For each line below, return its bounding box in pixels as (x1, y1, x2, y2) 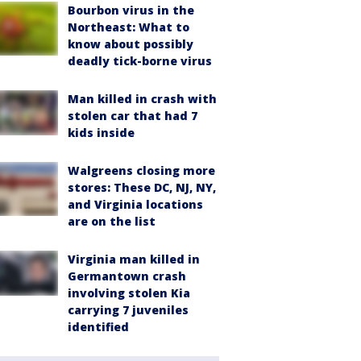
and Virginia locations (68, 197, 203, 212)
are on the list (68, 214, 156, 229)
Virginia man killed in (68, 251, 200, 267)
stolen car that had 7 (68, 108, 197, 123)
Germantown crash (68, 268, 186, 284)
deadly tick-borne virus (68, 53, 212, 68)
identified (68, 319, 129, 334)
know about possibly (68, 36, 193, 52)
